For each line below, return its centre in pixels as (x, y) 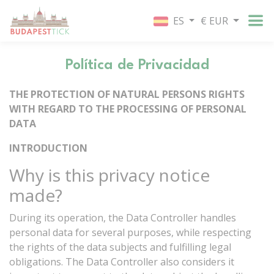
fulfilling (188, 247)
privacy (127, 175)
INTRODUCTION (48, 148)
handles (218, 218)
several (108, 232)
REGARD (57, 109)
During (25, 218)
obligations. (36, 262)
